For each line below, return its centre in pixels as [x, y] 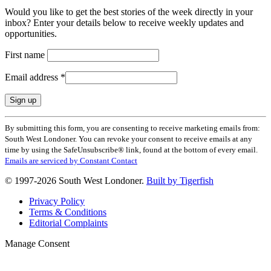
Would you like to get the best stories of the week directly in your [129, 12]
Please [16, 154]
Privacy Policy [57, 201]
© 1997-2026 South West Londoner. [76, 181]
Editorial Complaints [68, 223]
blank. [16, 197]
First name [26, 55]
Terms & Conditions [68, 212]
